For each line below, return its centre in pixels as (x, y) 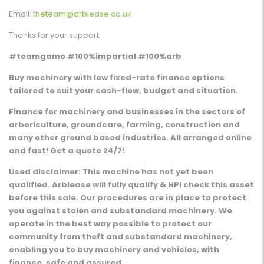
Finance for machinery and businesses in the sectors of (127, 112)
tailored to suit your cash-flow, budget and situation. (123, 91)
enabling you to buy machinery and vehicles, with (114, 250)
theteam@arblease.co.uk (82, 14)
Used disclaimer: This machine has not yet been (111, 172)
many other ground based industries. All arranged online (130, 138)
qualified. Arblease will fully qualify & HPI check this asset (131, 185)
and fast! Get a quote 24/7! (67, 151)
